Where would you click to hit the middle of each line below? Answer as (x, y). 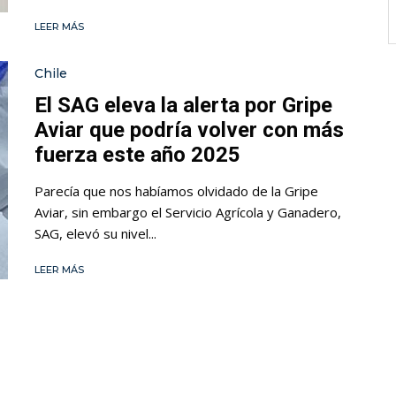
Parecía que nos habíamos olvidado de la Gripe (176, 190)
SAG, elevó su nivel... (95, 233)
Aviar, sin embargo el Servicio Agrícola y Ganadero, (188, 212)
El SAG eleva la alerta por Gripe (183, 105)
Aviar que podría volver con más (189, 129)
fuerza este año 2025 (137, 154)
